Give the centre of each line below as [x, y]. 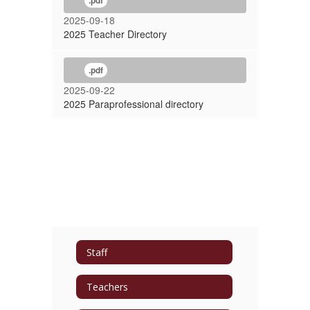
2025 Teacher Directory [115, 34]
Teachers [107, 286]
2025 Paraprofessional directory [134, 104]
